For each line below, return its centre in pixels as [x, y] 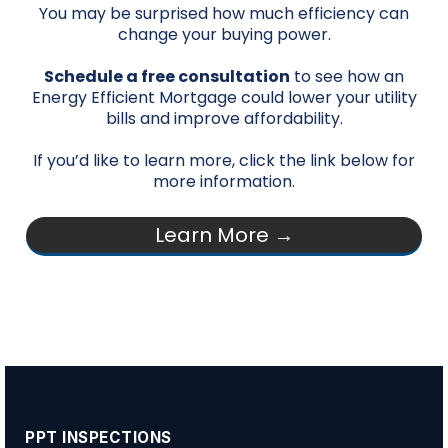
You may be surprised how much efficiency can [224, 14]
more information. [224, 182]
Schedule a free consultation [167, 77]
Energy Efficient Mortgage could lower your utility [224, 98]
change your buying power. [224, 35]
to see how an [347, 77]
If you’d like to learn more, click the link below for [224, 161]
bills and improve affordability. [224, 119]
